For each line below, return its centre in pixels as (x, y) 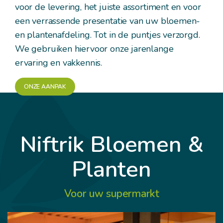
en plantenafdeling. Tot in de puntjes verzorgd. (108, 35)
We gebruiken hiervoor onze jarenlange (94, 49)
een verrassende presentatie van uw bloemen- (108, 21)
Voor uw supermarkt (111, 194)
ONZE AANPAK (45, 86)
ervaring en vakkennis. (59, 62)
